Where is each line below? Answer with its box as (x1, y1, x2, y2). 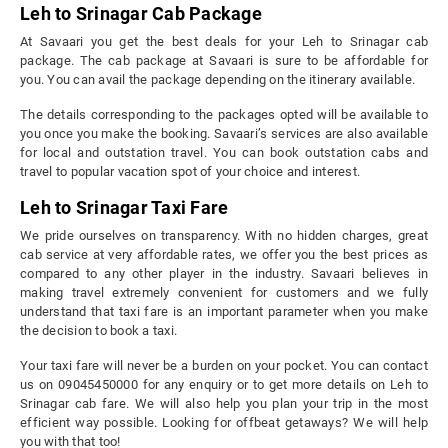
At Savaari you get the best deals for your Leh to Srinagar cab (20, 34, 428, 50)
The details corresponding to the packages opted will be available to (20, 107, 428, 123)
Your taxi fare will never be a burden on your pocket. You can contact (20, 358, 428, 374)
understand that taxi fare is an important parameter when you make (20, 304, 428, 320)
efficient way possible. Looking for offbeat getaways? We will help (20, 415, 428, 431)
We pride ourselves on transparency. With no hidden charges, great (20, 228, 428, 244)
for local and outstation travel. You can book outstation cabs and (20, 145, 428, 161)
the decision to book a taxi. (20, 323, 177, 339)
